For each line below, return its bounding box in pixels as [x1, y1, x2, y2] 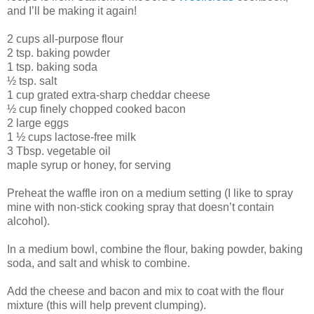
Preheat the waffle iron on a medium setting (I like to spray [7, 186, 293, 199]
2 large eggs [7, 116, 69, 129]
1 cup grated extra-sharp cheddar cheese [7, 88, 210, 101]
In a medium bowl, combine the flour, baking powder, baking [7, 243, 303, 255]
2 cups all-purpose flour [7, 32, 123, 45]
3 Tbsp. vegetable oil [7, 144, 111, 157]
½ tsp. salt [7, 74, 57, 87]
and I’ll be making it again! [7, 4, 137, 17]
